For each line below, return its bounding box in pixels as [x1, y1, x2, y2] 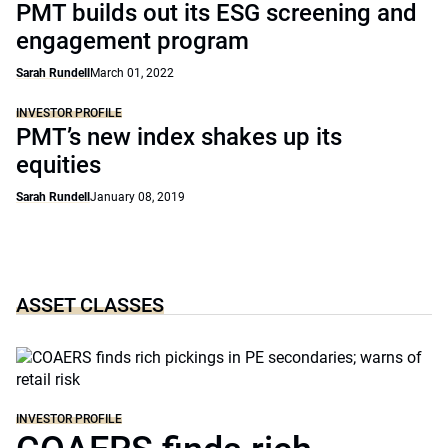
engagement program [16, 27, 249, 55]
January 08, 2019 [90, 190, 185, 204]
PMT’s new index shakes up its [16, 123, 342, 151]
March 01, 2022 [90, 66, 174, 80]
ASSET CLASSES [16, 293, 164, 317]
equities [16, 151, 101, 179]
